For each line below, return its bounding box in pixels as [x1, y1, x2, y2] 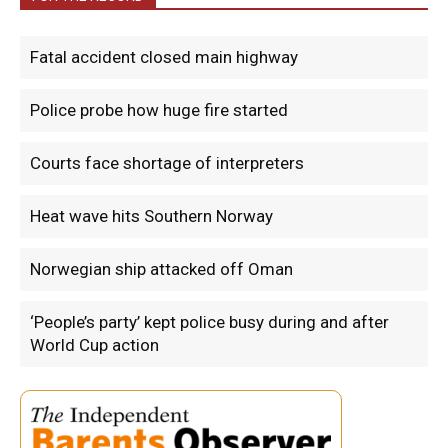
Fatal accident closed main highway [30, 47, 298, 68]
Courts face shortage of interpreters [30, 153, 304, 174]
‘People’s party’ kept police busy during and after [30, 312, 389, 333]
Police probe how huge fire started [30, 100, 288, 121]
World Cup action [30, 335, 159, 356]
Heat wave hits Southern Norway [30, 206, 273, 227]
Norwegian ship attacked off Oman [30, 259, 293, 280]
